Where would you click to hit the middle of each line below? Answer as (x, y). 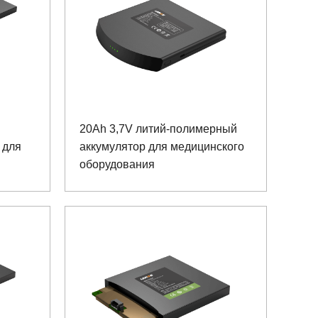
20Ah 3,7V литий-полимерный (158, 128)
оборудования (117, 164)
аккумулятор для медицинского (162, 146)
